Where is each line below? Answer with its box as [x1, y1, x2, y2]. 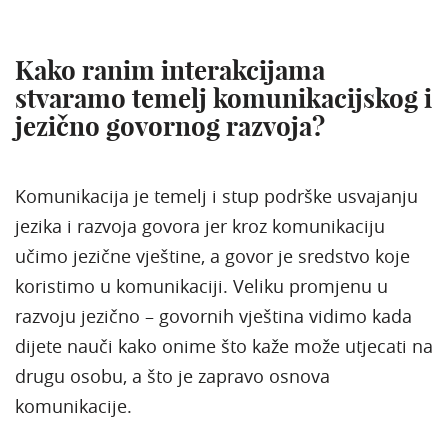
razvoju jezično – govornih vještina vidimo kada [15, 303, 412, 328]
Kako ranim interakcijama [15, 53, 325, 87]
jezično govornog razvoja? [15, 109, 325, 143]
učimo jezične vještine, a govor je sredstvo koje [15, 243, 410, 268]
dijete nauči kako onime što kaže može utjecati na [15, 333, 433, 358]
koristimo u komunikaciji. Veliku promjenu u [15, 273, 388, 298]
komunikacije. [15, 393, 132, 418]
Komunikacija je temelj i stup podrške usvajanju [15, 183, 418, 208]
